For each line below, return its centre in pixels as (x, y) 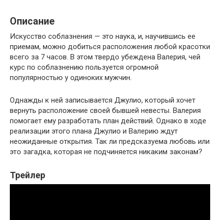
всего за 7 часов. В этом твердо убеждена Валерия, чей (105, 57)
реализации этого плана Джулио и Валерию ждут (94, 131)
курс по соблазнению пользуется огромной (84, 68)
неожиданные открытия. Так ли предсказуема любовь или (110, 142)
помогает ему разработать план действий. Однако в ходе (108, 121)
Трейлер (27, 175)
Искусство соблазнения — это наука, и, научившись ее (103, 37)
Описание (32, 22)
